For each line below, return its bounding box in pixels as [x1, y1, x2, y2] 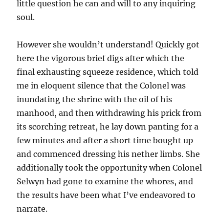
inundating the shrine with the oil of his [17, 94, 173, 104]
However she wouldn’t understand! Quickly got [17, 40, 200, 49]
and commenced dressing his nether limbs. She [17, 149, 200, 159]
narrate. [17, 204, 48, 214]
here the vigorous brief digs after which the [17, 53, 185, 63]
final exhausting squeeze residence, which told [17, 67, 199, 77]
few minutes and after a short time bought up [17, 135, 194, 145]
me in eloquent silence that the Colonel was [17, 81, 186, 90]
